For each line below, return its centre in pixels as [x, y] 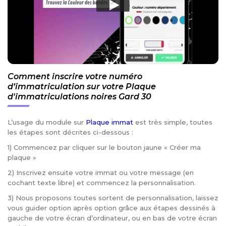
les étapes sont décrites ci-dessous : [70, 132]
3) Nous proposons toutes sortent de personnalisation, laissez [113, 198]
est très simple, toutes [173, 122]
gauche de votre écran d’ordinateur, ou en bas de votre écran [112, 218]
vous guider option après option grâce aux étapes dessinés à [111, 208]
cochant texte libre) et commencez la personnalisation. [102, 183]
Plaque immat [109, 122]
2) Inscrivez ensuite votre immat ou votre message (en [101, 173]
